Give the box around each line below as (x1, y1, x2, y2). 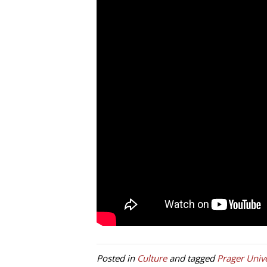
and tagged (167, 252, 217, 265)
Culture (137, 252, 167, 265)
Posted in (97, 252, 137, 265)
